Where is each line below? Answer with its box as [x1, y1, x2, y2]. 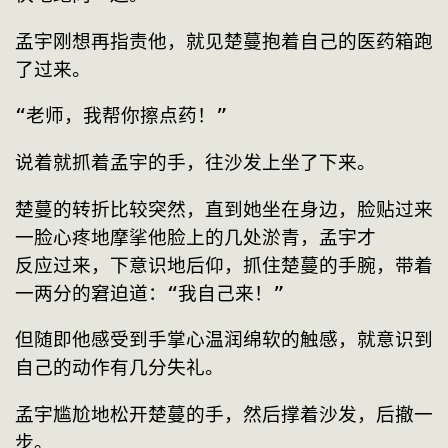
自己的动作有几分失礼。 [15, 357, 224, 379]
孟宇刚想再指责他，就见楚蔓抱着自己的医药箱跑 [15, 30, 433, 52]
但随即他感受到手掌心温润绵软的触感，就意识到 [15, 329, 433, 351]
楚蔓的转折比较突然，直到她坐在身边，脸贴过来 [15, 198, 433, 220]
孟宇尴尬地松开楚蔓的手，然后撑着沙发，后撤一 [15, 403, 433, 425]
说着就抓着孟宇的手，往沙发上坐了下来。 [15, 151, 376, 173]
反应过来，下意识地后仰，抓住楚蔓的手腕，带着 [15, 254, 433, 276]
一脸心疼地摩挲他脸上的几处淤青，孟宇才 [15, 226, 376, 248]
